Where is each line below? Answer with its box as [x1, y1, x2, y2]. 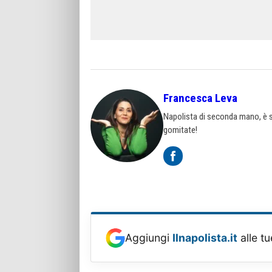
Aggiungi [125, 231, 172, 245]
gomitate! [163, 124, 197, 135]
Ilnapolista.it [172, 231, 237, 245]
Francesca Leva [163, 90, 237, 105]
